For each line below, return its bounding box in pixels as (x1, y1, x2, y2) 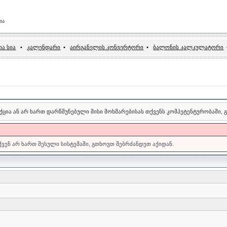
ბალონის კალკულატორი (153, 44, 224, 50)
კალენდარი (27, 44, 61, 50)
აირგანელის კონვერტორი (70, 44, 144, 50)
